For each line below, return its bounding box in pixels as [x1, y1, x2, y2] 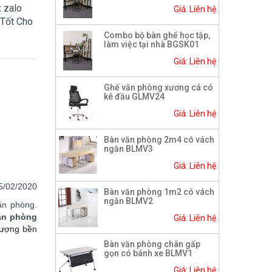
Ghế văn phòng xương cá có [104, 83, 213, 93]
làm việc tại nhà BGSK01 [104, 39, 199, 50]
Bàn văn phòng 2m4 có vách [104, 135, 214, 145]
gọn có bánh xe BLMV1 [104, 248, 192, 259]
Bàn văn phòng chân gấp [104, 239, 200, 250]
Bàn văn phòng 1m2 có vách [104, 187, 214, 197]
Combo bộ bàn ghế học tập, [104, 30, 210, 41]
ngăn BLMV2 [104, 196, 153, 206]
